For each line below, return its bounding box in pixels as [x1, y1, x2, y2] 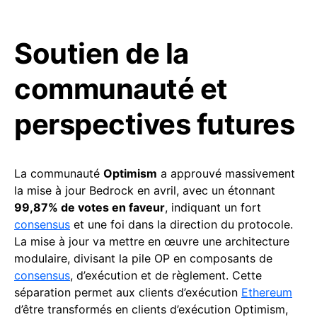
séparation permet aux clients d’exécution [14, 284, 241, 299]
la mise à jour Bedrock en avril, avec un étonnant [14, 183, 275, 197]
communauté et [14, 71, 228, 106]
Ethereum [241, 284, 292, 299]
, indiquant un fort [165, 200, 261, 214]
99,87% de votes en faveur [14, 200, 165, 214]
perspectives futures [14, 106, 294, 142]
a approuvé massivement [157, 166, 295, 180]
